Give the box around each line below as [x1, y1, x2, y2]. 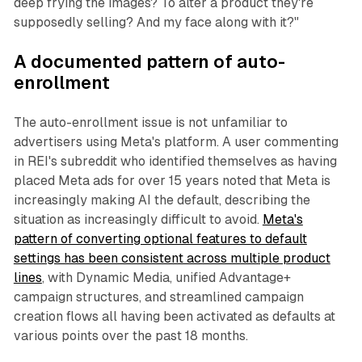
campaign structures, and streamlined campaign [13, 289, 304, 305]
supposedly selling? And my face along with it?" [13, 15, 299, 31]
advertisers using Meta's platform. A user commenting [13, 134, 339, 150]
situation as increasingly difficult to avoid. [13, 212, 263, 228]
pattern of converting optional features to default [13, 231, 307, 247]
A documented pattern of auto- [13, 52, 285, 73]
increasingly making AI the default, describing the [13, 192, 310, 208]
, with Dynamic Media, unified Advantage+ [41, 270, 291, 286]
